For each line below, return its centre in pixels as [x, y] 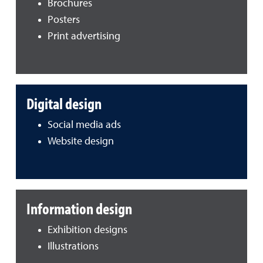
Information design [79, 208]
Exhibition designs [87, 230]
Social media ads [84, 125]
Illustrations [73, 246]
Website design [81, 141]
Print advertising [84, 36]
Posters [64, 20]
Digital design [64, 103]
